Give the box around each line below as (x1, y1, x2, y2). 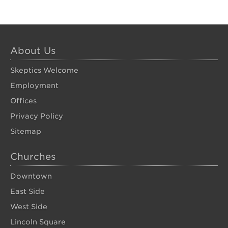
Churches (10, 151, 55, 162)
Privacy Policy (10, 112, 63, 120)
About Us (10, 45, 55, 56)
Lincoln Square (10, 218, 66, 226)
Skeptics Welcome (10, 66, 78, 74)
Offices (10, 97, 37, 105)
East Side (10, 187, 45, 195)
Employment (10, 81, 59, 90)
